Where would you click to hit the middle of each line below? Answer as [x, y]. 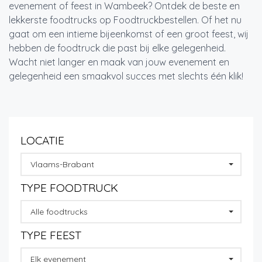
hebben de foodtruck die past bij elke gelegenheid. [117, 48]
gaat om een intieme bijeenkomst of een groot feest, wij [129, 34]
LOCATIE [42, 141]
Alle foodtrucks [59, 212]
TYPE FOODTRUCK [69, 188]
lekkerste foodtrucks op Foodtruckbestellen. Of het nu [125, 20]
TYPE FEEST [51, 235]
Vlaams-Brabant [62, 165]
